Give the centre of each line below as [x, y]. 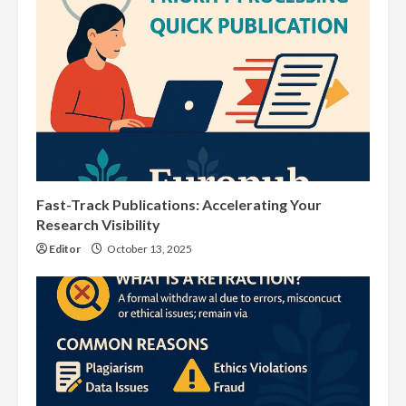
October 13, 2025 [149, 249]
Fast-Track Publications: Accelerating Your [179, 205]
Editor [65, 249]
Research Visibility [98, 225]
